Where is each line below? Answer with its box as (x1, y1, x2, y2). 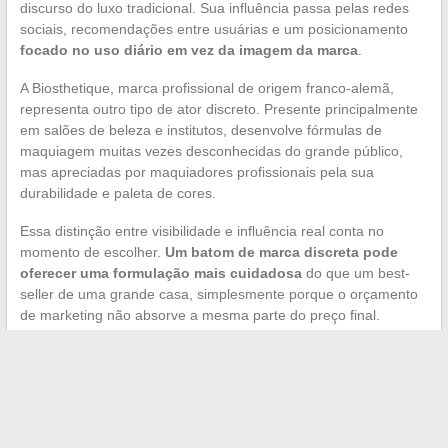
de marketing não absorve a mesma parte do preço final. (19, 306, 380, 323)
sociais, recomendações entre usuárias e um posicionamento (19, 20, 408, 37)
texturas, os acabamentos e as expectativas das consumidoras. (19, 407, 422, 424)
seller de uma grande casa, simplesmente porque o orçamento (19, 285, 418, 302)
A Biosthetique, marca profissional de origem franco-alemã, (19, 79, 394, 96)
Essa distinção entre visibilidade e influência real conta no (19, 222, 384, 239)
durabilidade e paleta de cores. (19, 184, 216, 201)
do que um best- (301, 264, 410, 281)
